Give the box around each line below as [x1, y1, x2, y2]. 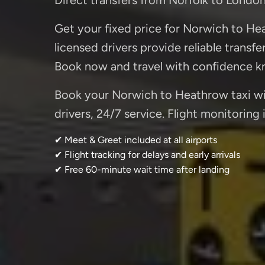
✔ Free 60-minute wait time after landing [54, 163, 230, 175]
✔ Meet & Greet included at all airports [54, 134, 217, 146]
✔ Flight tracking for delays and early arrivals [54, 148, 240, 160]
